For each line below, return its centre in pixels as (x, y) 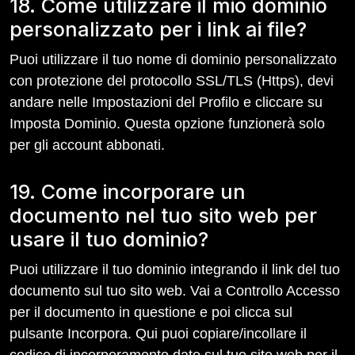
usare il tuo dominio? (109, 239)
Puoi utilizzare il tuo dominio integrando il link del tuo (175, 269)
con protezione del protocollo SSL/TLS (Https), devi (172, 81)
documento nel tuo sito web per (163, 216)
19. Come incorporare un (128, 192)
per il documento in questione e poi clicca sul (151, 312)
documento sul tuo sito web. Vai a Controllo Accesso (175, 291)
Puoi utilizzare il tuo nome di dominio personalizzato (173, 59)
